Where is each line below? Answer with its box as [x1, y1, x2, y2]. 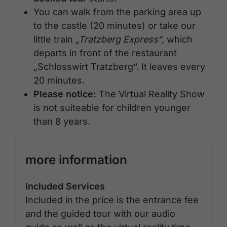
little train [33, 33, 75, 45]
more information [25, 152, 127, 167]
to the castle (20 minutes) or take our [33, 20, 196, 31]
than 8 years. [33, 116, 90, 127]
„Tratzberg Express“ [75, 33, 162, 45]
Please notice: [33, 88, 96, 99]
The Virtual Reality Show [96, 88, 205, 99]
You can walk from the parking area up [33, 6, 201, 17]
